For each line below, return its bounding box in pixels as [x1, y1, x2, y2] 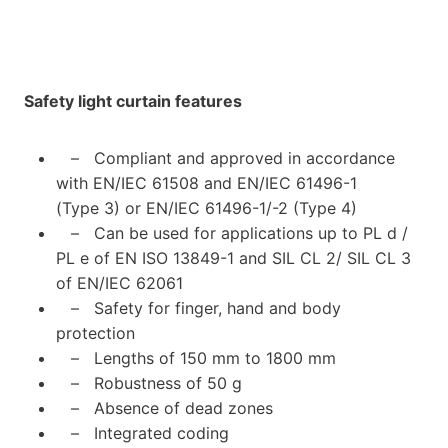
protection [56, 322, 135, 343]
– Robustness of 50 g [56, 372, 242, 393]
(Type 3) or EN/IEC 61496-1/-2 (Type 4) [56, 197, 357, 218]
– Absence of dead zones [56, 397, 273, 418]
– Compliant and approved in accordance [56, 147, 395, 168]
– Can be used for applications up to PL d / [56, 222, 408, 243]
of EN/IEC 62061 [56, 272, 183, 293]
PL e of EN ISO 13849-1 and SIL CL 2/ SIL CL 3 [56, 247, 411, 268]
